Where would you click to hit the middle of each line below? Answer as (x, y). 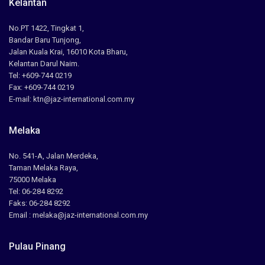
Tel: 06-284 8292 (36, 192)
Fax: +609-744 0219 (42, 88)
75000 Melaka (33, 180)
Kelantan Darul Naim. (44, 64)
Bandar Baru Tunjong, (45, 40)
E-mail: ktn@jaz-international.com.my (72, 99)
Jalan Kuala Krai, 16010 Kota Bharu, (69, 52)
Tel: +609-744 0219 (41, 76)
